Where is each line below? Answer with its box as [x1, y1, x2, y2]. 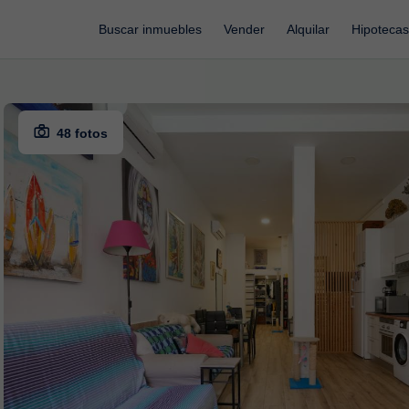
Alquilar [287, 21, 330, 37]
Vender [224, 21, 265, 37]
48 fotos [57, 125, 108, 141]
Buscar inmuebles [99, 21, 202, 37]
